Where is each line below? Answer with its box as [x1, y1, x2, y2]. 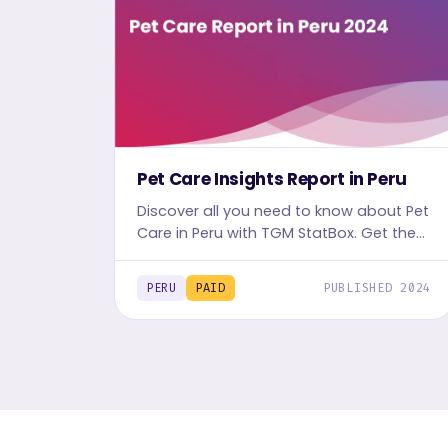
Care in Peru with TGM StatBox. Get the [137, 223, 416, 244]
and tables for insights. [137, 267, 304, 288]
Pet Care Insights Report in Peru [137, 167, 408, 192]
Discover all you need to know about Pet [137, 201, 429, 222]
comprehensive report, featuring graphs [137, 245, 429, 266]
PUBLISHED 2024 [322, 280, 431, 297]
